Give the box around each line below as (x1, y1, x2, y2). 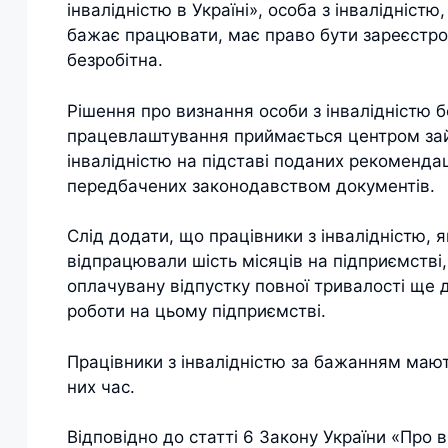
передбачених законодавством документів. (67, 175, 435, 196)
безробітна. (67, 50, 163, 71)
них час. (67, 376, 135, 397)
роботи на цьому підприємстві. (67, 301, 326, 322)
